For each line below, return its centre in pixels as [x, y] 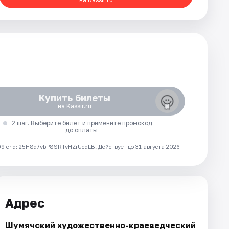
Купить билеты [74, 98]
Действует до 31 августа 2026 [139, 146]
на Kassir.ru [74, 106]
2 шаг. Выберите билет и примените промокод [82, 123]
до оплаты [82, 130]
